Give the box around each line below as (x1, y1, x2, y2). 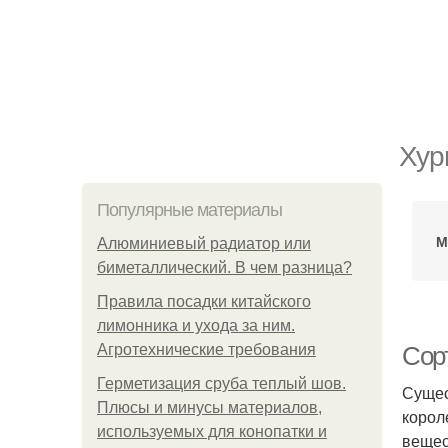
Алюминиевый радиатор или (97, 235, 311, 252)
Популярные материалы (97, 200, 282, 220)
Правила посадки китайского (97, 293, 311, 310)
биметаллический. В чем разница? (97, 259, 352, 276)
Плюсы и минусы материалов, (97, 399, 322, 416)
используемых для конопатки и (97, 423, 327, 440)
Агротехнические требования (97, 341, 316, 358)
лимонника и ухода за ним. (97, 317, 295, 334)
